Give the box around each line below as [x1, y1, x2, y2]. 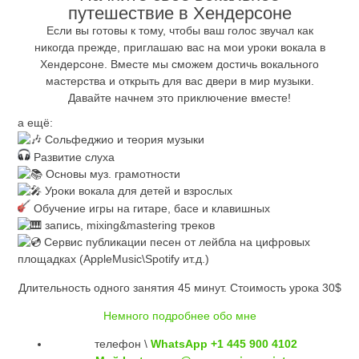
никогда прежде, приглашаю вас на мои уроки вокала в [34, 41, 325, 54]
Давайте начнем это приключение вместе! [68, 91, 291, 105]
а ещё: [18, 116, 54, 130]
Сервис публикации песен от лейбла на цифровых [41, 236, 311, 249]
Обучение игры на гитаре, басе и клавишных [30, 202, 271, 216]
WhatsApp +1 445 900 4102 [150, 337, 297, 351]
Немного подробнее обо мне [103, 309, 256, 322]
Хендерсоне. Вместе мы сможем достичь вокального [40, 58, 319, 71]
